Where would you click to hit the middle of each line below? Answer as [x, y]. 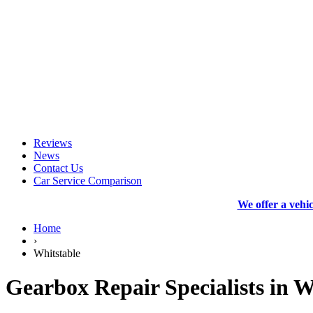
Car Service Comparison [88, 181]
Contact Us [58, 168]
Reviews [53, 143]
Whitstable [57, 253]
